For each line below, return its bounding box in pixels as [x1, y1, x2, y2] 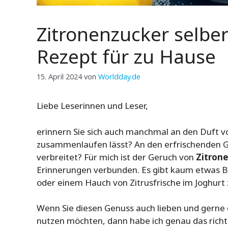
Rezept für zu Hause [37, 43, 216, 70]
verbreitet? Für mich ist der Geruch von [37, 151, 196, 163]
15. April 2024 [37, 72, 82, 82]
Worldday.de [98, 72, 140, 82]
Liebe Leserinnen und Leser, [37, 100, 148, 112]
